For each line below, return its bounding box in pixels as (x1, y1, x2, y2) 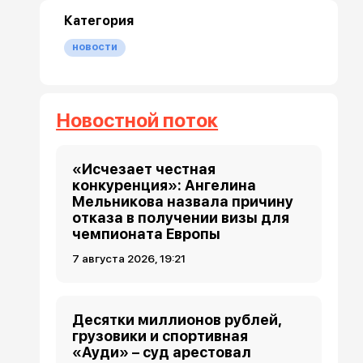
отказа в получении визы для (72, 209, 290, 227)
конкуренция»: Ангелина (72, 177, 257, 194)
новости (72, 41, 118, 53)
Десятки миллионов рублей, (72, 311, 282, 329)
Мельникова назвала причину (72, 193, 294, 211)
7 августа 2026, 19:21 (72, 252, 186, 266)
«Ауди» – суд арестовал (72, 344, 252, 361)
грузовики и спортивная (72, 327, 249, 345)
